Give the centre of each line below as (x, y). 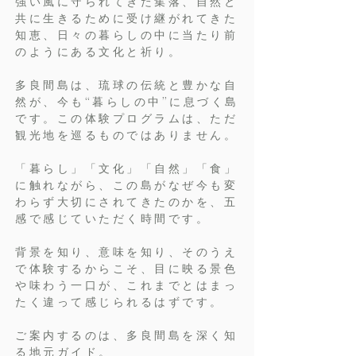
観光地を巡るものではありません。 (126, 135)
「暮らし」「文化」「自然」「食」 (126, 168)
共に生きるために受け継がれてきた (126, 18)
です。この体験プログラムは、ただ (126, 118)
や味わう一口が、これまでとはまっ (126, 285)
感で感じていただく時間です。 (112, 219)
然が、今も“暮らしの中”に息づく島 (127, 102)
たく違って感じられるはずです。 (120, 302)
